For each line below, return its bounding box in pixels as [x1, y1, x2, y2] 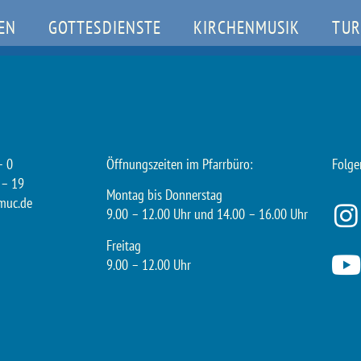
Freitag [106, 235, 144, 255]
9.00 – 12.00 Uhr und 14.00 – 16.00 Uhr [106, 205, 308, 224]
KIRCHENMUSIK [193, 16, 301, 39]
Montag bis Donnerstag [106, 185, 222, 205]
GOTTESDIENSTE [48, 16, 162, 39]
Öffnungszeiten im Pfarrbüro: [106, 154, 253, 173]
